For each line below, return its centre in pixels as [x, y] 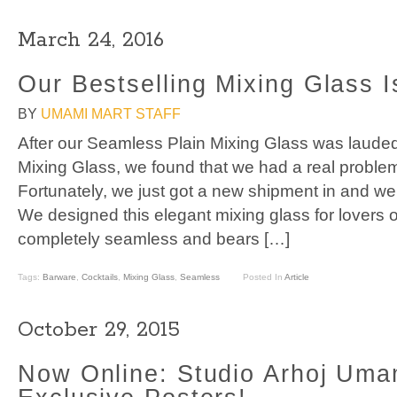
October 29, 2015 [99, 330]
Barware [59, 277]
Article [296, 277]
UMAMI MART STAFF [111, 114]
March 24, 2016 [91, 40]
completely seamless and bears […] [154, 239]
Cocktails [100, 277]
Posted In [263, 277]
